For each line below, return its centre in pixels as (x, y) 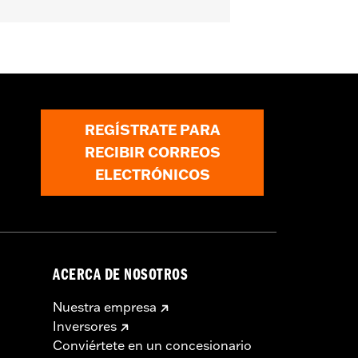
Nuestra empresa (105, 306)
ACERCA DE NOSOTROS (121, 276)
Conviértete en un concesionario (152, 345)
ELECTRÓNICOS (152, 174)
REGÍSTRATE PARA (152, 129)
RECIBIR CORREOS (152, 152)
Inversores (85, 326)
